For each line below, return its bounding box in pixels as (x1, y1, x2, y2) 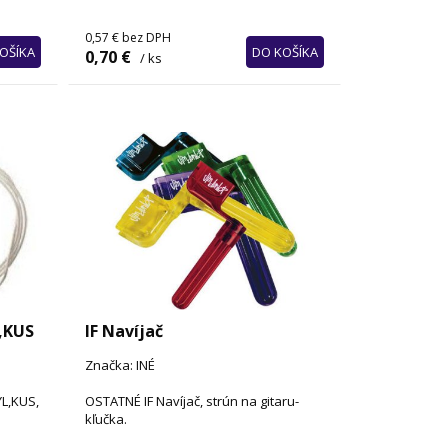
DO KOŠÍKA (251, 42, 318, 61)
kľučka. (85, 410, 128, 429)
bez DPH (122, 28, 172, 46)
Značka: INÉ (85, 356, 156, 375)
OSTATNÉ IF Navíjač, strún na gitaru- (85, 392, 300, 411)
